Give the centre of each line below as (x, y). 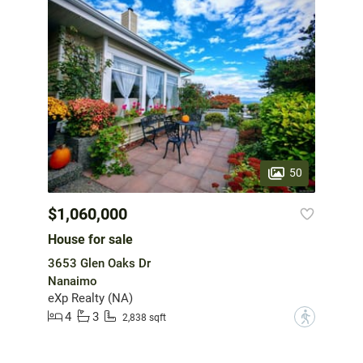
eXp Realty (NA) (90, 298)
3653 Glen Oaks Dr (99, 263)
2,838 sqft (144, 318)
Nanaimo (73, 281)
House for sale (90, 239)
